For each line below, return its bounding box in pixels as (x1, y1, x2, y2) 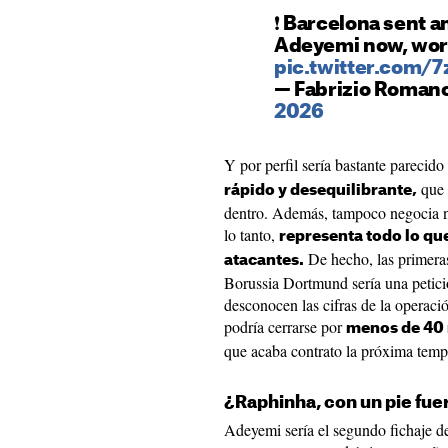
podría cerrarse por (224, 316, 346, 337)
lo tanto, (224, 224, 279, 245)
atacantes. (224, 253, 304, 268)
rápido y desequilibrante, (224, 183, 417, 198)
